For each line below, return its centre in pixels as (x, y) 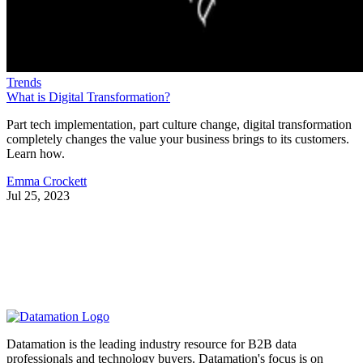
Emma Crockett (47, 181)
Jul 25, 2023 (38, 196)
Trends (24, 83)
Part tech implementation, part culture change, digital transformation (179, 125)
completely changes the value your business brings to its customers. (178, 139)
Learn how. (36, 154)
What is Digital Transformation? (88, 97)
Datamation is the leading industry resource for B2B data (152, 344)
